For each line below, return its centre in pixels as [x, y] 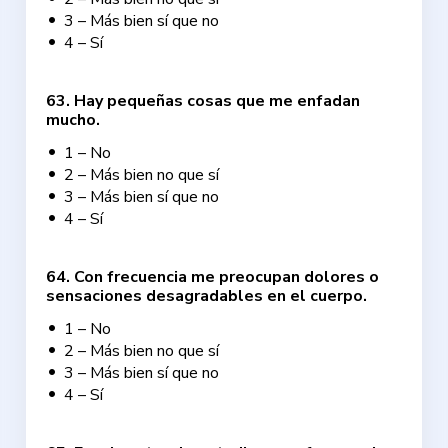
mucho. [73, 120]
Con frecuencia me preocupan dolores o [227, 277]
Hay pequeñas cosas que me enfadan [217, 101]
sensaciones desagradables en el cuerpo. [207, 296]
